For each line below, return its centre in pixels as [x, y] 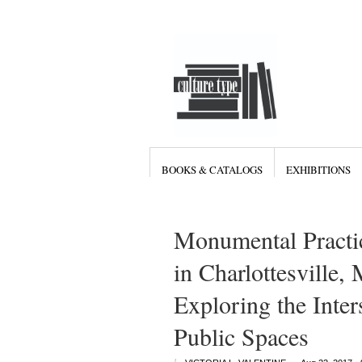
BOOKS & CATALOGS [212, 170]
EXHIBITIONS [318, 170]
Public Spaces [241, 336]
